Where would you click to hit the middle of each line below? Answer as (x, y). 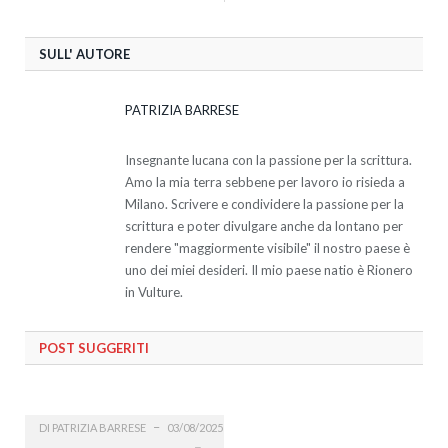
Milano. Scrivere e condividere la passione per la (264, 203)
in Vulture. (154, 291)
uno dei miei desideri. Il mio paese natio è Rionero (269, 269)
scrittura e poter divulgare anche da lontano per (264, 225)
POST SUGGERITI (94, 347)
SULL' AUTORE (84, 53)
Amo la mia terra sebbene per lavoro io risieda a (265, 181)
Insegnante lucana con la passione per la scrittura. (268, 159)
